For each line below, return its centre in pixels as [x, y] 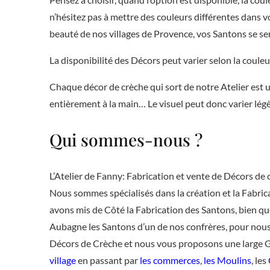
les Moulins [227, 260]
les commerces [170, 260]
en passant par [108, 260]
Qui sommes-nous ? [126, 140]
